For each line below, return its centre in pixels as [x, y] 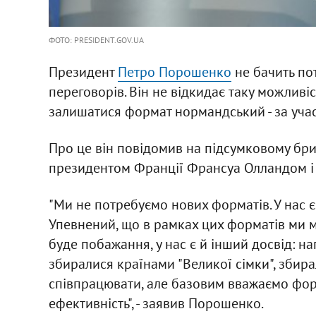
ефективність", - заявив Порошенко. [156, 303]
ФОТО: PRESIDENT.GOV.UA [96, 39]
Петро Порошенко [174, 72]
